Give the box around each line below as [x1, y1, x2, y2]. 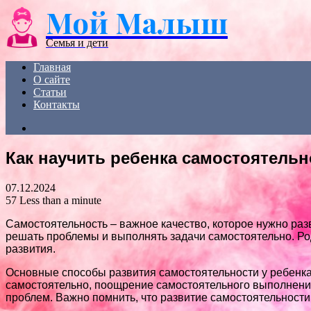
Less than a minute [19, 194, 101, 206]
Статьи [33, 86, 67, 98]
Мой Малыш [46, 3, 228, 42]
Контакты [33, 99, 80, 110]
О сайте [33, 74, 70, 85]
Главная [33, 61, 71, 73]
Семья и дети [46, 37, 108, 49]
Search [33, 121, 62, 133]
